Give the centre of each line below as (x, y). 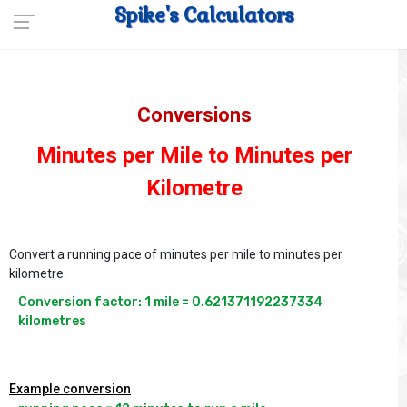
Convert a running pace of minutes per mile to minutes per (176, 254)
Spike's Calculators (203, 15)
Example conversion (70, 389)
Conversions (194, 115)
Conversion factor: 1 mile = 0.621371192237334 (170, 302)
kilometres (52, 321)
